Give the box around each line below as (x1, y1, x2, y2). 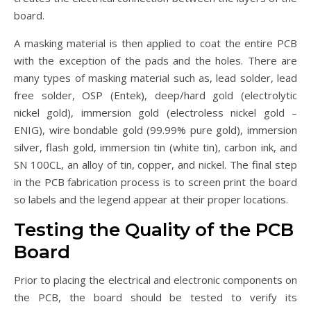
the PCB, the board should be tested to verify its (14, 290, 297, 305)
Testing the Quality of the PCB (14, 219, 294, 242)
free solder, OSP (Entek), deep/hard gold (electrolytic (14, 88, 297, 103)
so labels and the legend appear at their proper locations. (14, 192, 288, 207)
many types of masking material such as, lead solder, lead (14, 71, 297, 85)
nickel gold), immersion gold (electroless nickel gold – (14, 106, 297, 120)
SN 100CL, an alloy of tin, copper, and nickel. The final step (14, 158, 297, 172)
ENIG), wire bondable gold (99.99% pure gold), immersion (14, 123, 297, 137)
